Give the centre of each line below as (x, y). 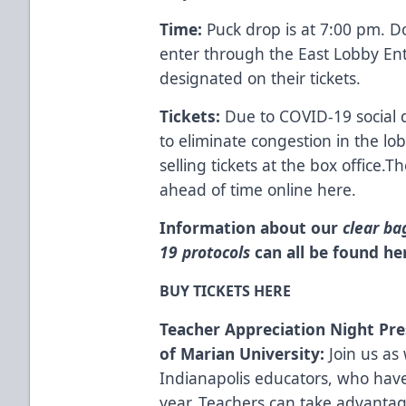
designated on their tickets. (261, 77)
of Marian (200, 353)
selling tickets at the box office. (273, 164)
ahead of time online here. (258, 189)
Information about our (249, 227)
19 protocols (205, 251)
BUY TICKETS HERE (226, 290)
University (280, 353)
